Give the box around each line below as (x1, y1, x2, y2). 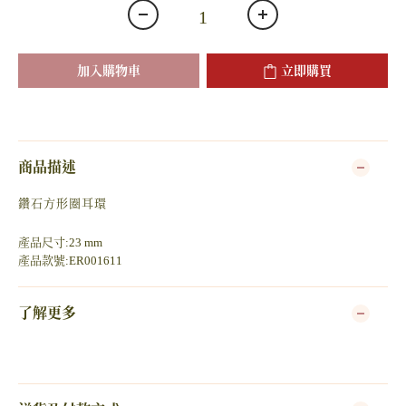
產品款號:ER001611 (18, 254, 122, 267)
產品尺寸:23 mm (18, 236, 102, 249)
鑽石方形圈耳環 (18, 197, 107, 210)
